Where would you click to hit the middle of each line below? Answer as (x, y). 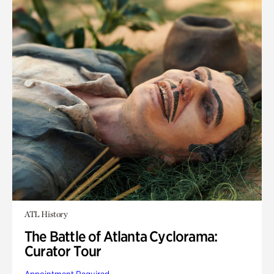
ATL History (46, 214)
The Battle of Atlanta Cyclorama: (121, 236)
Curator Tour (63, 251)
